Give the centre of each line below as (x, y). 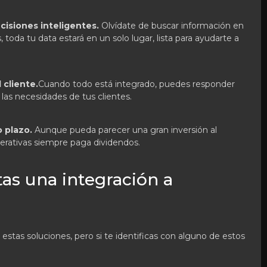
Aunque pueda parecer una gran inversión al (125, 130)
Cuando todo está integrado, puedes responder (136, 84)
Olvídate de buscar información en (173, 26)
